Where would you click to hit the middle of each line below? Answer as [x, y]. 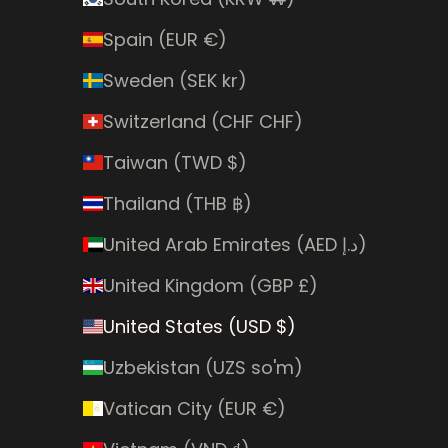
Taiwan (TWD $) [174, 162]
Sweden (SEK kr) [174, 80]
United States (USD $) [199, 326]
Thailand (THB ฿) [177, 203]
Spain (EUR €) [164, 39]
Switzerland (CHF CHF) [202, 121]
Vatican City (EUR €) [194, 408]
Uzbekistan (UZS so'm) [202, 367]
